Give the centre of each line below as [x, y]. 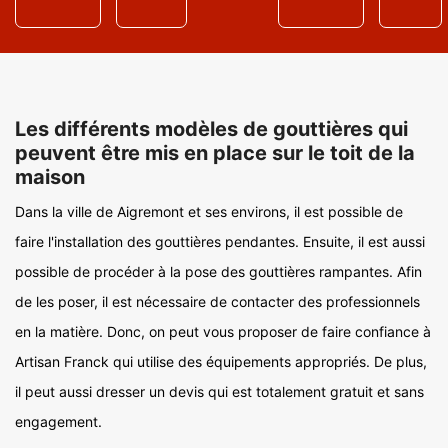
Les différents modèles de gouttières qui [211, 129]
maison [50, 177]
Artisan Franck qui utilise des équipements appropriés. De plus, [221, 361]
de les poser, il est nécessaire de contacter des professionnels [217, 301]
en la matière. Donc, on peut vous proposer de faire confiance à [223, 331]
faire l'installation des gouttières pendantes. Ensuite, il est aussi [220, 241]
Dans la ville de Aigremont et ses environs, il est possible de [209, 211]
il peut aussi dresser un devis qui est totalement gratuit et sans [219, 391]
